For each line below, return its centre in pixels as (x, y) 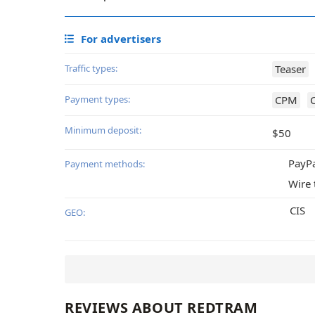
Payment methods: (105, 164)
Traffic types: (91, 69)
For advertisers (121, 39)
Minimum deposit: (103, 130)
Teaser (290, 69)
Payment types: (97, 99)
